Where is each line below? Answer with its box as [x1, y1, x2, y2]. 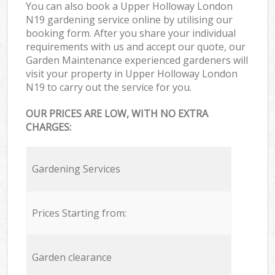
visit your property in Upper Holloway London [26, 66, 238, 80]
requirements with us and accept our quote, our [26, 39, 246, 53]
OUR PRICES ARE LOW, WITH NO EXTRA [26, 107, 209, 121]
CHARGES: [26, 120, 72, 134]
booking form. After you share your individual [26, 26, 236, 40]
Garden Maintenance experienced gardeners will [26, 53, 249, 67]
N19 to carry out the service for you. [26, 80, 192, 94]
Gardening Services [31, 162, 120, 176]
